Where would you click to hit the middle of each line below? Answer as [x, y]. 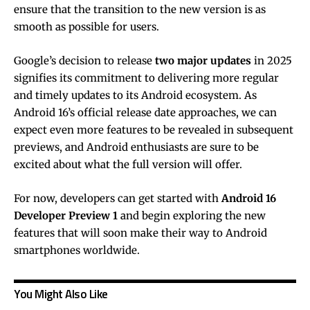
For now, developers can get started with [118, 199]
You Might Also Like [61, 294]
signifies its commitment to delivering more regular [146, 78]
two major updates [203, 61]
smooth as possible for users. [86, 27]
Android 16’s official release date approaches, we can [145, 113]
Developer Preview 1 [66, 216]
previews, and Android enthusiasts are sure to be [136, 147]
